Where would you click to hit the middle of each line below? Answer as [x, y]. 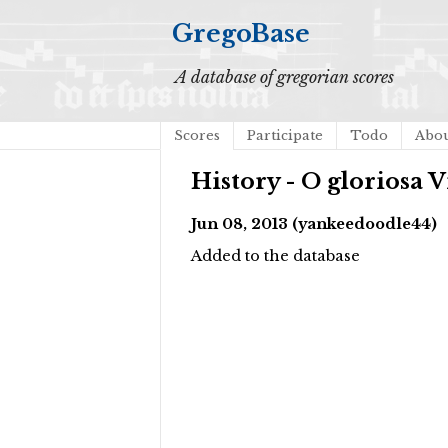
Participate [285, 135]
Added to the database [275, 256]
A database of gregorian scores [284, 77]
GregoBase [241, 33]
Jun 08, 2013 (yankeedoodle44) [314, 223]
